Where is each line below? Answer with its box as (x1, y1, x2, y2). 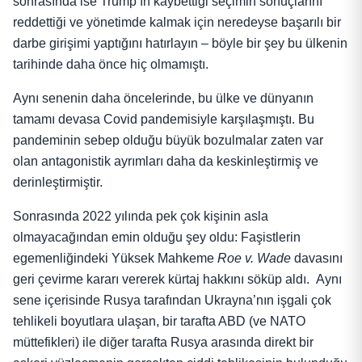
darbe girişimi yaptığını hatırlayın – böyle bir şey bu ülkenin (13, 36, 347, 50)
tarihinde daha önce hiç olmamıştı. (13, 57, 208, 71)
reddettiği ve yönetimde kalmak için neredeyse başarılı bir (13, 15, 341, 29)
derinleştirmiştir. (13, 175, 103, 189)
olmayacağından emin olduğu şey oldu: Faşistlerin (13, 229, 301, 244)
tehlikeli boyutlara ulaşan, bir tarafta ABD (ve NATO (13, 314, 305, 328)
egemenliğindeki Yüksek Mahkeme (13, 250, 217, 265)
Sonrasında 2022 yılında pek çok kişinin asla (13, 208, 268, 223)
